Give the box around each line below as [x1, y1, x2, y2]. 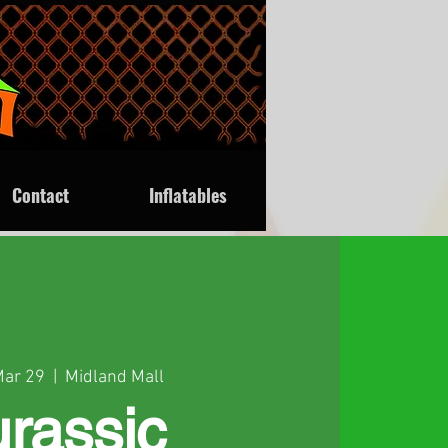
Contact [11, 182, 69, 208]
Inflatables [148, 182, 227, 208]
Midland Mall [64, 366, 164, 388]
